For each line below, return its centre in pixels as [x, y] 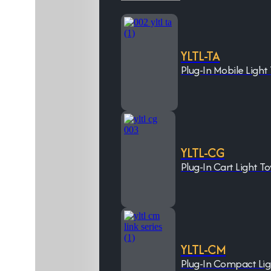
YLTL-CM [203, 250]
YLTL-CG [203, 153]
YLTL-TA [200, 56]
